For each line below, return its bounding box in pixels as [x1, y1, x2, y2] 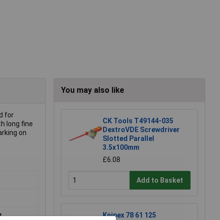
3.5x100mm [103, 143, 139, 152]
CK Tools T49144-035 [103, 117, 173, 125]
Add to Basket [137, 176, 184, 184]
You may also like [61, 85, 124, 95]
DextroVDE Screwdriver [103, 126, 180, 134]
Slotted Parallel [103, 135, 154, 143]
